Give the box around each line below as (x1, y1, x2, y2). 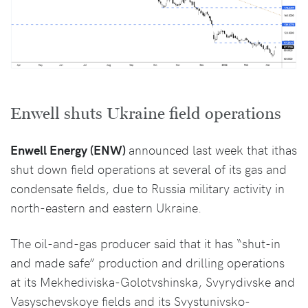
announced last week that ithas (129, 140, 297, 158)
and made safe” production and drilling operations (10, 253, 285, 271)
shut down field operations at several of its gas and (10, 159, 287, 177)
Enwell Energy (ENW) (10, 140, 129, 158)
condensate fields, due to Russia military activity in (10, 179, 285, 197)
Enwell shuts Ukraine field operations (10, 103, 281, 124)
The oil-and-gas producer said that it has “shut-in (10, 234, 280, 252)
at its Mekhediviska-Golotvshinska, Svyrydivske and (10, 272, 295, 290)
